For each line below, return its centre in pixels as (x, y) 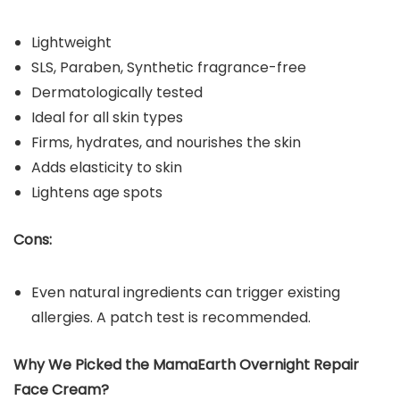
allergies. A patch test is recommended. (171, 317)
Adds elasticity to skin (107, 167)
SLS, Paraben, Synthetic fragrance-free (169, 67)
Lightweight (71, 42)
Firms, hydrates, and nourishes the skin (166, 142)
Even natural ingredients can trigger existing (186, 292)
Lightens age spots (97, 192)
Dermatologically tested (117, 92)
